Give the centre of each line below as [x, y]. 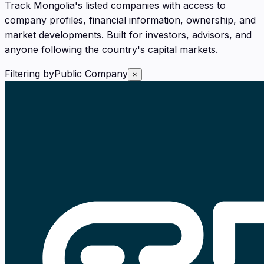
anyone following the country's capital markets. [111, 49]
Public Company [91, 73]
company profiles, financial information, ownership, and [130, 20]
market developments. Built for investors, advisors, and [128, 34]
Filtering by [29, 73]
